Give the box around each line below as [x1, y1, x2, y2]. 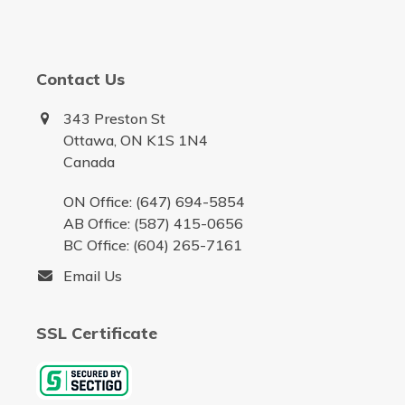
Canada [62, 153, 115, 172]
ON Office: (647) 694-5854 [62, 193, 245, 212]
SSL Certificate [35, 323, 157, 344]
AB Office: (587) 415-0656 [62, 214, 243, 233]
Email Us [62, 267, 122, 286]
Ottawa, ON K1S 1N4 [62, 131, 208, 150]
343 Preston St [62, 109, 165, 128]
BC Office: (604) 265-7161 [62, 236, 242, 255]
